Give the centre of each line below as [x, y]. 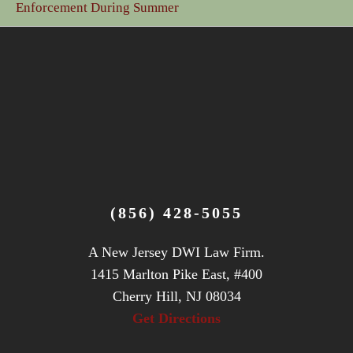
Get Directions [176, 319]
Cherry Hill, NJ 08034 [176, 297]
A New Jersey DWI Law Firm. [176, 253]
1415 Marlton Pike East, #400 [176, 275]
